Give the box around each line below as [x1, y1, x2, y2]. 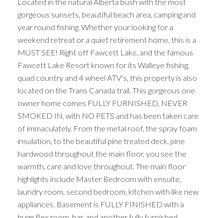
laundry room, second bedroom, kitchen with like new [17, 187, 199, 197]
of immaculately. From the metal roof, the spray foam [17, 124, 197, 133]
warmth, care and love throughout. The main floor [17, 162, 185, 171]
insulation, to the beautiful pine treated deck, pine [17, 136, 185, 146]
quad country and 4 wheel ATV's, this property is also [17, 73, 197, 83]
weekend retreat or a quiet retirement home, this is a [17, 35, 196, 45]
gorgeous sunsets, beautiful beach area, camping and [17, 10, 196, 19]
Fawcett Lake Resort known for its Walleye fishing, [17, 60, 189, 70]
